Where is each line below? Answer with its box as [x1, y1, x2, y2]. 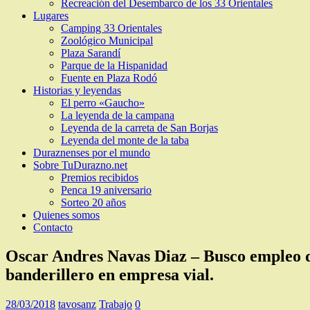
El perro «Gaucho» [61, 96, 145, 109]
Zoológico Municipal [61, 34, 153, 46]
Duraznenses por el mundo [33, 146, 150, 158]
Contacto [33, 221, 73, 233]
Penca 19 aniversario [61, 183, 152, 196]
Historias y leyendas [33, 84, 121, 96]
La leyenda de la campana [61, 109, 174, 121]
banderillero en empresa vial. [6, 266, 214, 284]
